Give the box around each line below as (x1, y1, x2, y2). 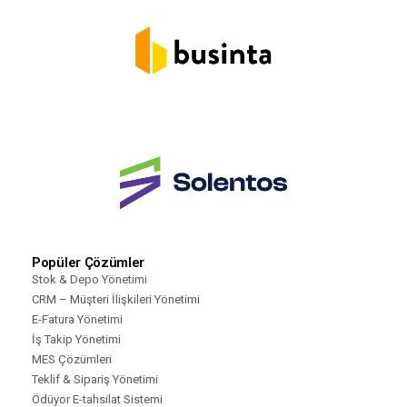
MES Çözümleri (32, 352, 112, 366)
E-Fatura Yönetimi (32, 312, 123, 326)
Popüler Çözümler (32, 253, 145, 271)
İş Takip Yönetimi (32, 332, 121, 346)
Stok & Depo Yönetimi (32, 272, 147, 286)
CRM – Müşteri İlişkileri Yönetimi (32, 292, 200, 306)
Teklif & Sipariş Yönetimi (32, 372, 158, 386)
